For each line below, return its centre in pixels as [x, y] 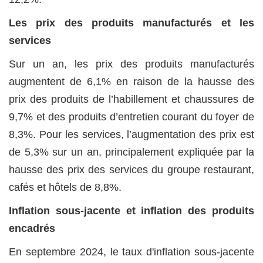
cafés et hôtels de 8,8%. [65, 188]
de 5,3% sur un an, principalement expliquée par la [131, 152]
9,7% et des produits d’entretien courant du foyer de [131, 117]
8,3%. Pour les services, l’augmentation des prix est [131, 135]
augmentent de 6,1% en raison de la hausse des [131, 82]
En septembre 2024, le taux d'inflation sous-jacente [131, 252]
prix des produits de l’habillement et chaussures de [131, 100]
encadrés [32, 229]
